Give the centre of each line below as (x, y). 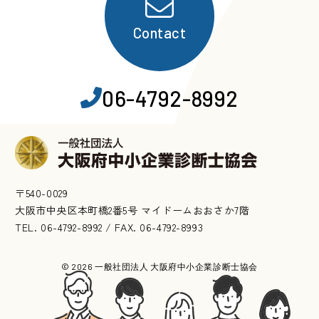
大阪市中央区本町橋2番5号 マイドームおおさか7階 (132, 210)
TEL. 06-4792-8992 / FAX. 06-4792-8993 (109, 228)
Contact (159, 33)
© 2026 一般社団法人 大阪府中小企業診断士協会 (159, 267)
